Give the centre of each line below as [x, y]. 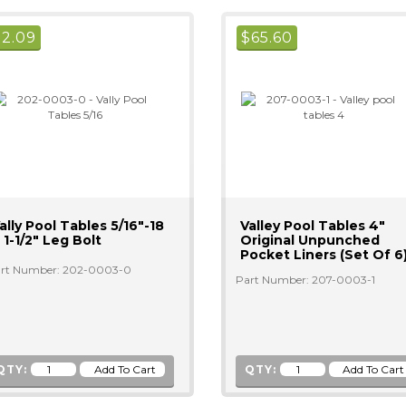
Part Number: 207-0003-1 [305, 280]
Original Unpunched [309, 240]
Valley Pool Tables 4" [312, 226]
